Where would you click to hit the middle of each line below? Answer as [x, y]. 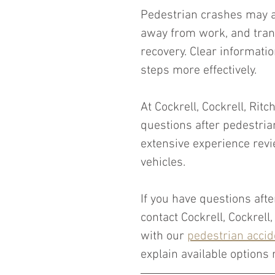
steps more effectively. [199, 71]
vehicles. [163, 163]
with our [164, 236]
